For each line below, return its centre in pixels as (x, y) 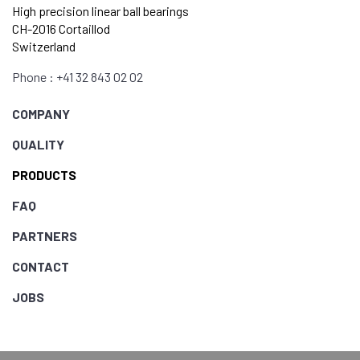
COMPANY (41, 114)
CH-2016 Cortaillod (61, 29)
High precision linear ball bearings (100, 11)
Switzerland (44, 47)
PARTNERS (45, 236)
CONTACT (41, 267)
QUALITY (38, 145)
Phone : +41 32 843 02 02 (78, 77)
